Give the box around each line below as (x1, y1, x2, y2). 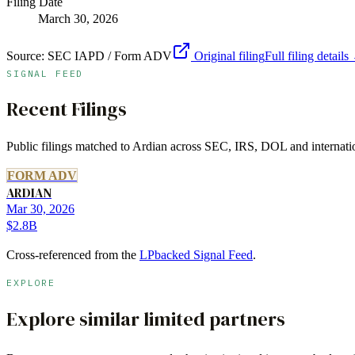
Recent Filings (6, 95, 127, 122)
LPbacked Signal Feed (139, 248, 253, 262)
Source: (6, 48, 48, 63)
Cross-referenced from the (6, 248, 136, 262)
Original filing (191, 48, 265, 63)
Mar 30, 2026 (6, 202, 74, 216)
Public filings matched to (6, 139, 132, 154)
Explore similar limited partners (6, 306, 285, 333)
